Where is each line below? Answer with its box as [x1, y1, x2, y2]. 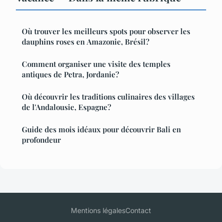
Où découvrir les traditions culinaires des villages [22, 92, 195, 102]
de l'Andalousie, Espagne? [22, 102, 111, 112]
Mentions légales [71, 206, 125, 215]
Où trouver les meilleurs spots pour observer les [22, 26, 190, 37]
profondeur [22, 135, 61, 145]
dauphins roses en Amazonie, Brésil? [22, 37, 149, 47]
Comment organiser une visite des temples [22, 59, 170, 69]
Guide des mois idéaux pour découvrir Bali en [22, 124, 181, 135]
